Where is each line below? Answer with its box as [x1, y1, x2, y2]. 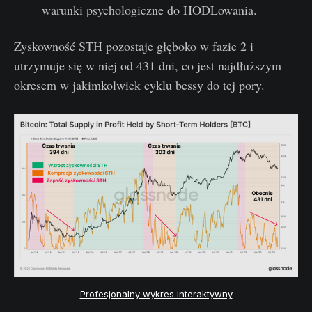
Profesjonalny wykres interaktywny [79, 288, 233, 300]
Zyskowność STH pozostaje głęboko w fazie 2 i [14, 38, 253, 55]
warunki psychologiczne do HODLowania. [41, 1, 257, 19]
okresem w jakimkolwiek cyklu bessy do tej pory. [14, 77, 265, 94]
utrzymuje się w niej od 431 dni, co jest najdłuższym [14, 57, 281, 75]
